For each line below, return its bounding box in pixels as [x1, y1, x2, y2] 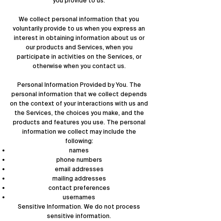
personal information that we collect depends [11, 90, 147, 98]
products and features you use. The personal [12, 118, 146, 126]
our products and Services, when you [25, 43, 133, 51]
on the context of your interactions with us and [10, 100, 148, 108]
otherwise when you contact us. [32, 62, 126, 70]
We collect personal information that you [19, 15, 139, 23]
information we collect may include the [22, 128, 136, 136]
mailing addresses [52, 175, 106, 183]
